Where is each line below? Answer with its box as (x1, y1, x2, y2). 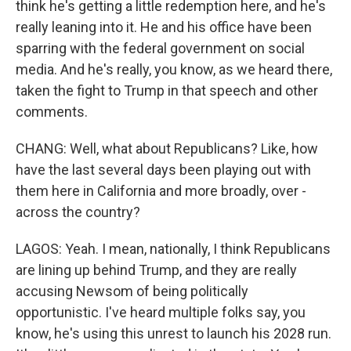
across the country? (16, 204, 140, 220)
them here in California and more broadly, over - (16, 183, 306, 199)
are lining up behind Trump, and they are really (16, 262, 297, 278)
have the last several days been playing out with (16, 161, 311, 178)
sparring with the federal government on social (16, 40, 305, 56)
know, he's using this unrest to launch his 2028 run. (16, 325, 331, 342)
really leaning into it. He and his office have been (16, 19, 312, 35)
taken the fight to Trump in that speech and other (16, 82, 318, 99)
